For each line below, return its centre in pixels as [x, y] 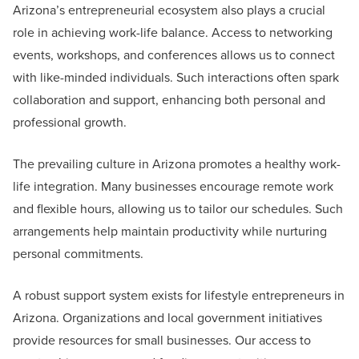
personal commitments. [78, 253]
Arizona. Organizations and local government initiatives [167, 317]
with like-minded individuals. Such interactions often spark [176, 77]
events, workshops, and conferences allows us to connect [174, 54]
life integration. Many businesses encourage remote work [173, 186]
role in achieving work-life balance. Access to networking [173, 32]
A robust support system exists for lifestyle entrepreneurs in [179, 295]
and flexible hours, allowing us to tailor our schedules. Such [178, 208]
